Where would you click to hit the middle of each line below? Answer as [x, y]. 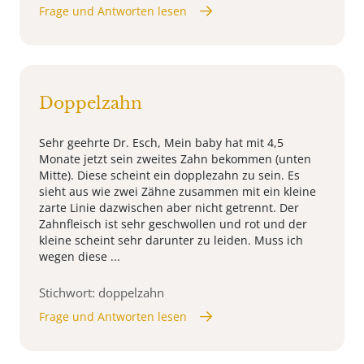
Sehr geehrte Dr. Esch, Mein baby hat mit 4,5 [161, 142]
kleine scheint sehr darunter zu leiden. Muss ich [171, 240]
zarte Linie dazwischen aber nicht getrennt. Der [169, 207]
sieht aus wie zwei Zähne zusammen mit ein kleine [178, 191]
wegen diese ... [80, 256]
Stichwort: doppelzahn [102, 292]
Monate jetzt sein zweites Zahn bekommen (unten [175, 158]
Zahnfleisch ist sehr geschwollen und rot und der [173, 223]
